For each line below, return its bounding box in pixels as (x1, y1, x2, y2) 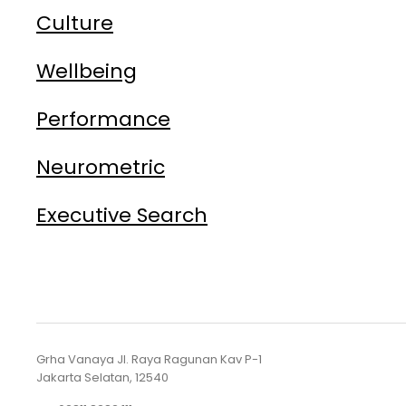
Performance (36, 105, 170, 133)
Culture (36, 9, 113, 37)
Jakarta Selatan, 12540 (36, 369, 169, 386)
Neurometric (36, 153, 165, 181)
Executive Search (36, 201, 208, 229)
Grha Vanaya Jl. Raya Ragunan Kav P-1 (36, 351, 262, 368)
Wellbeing (36, 57, 137, 85)
